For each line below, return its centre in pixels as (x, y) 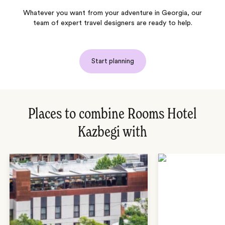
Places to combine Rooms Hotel (113, 114)
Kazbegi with (113, 132)
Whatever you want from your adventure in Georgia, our (113, 13)
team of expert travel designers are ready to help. (113, 23)
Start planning (113, 61)
